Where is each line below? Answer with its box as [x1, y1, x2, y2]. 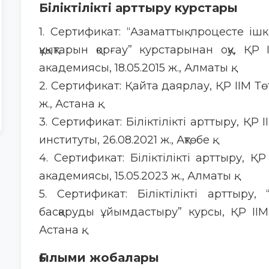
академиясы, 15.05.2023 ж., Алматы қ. [39, 169, 236, 183]
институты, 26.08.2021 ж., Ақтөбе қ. [39, 133, 214, 147]
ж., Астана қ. [39, 97, 100, 110]
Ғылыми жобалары [39, 250, 159, 265]
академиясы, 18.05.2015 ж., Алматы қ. [39, 61, 233, 74]
